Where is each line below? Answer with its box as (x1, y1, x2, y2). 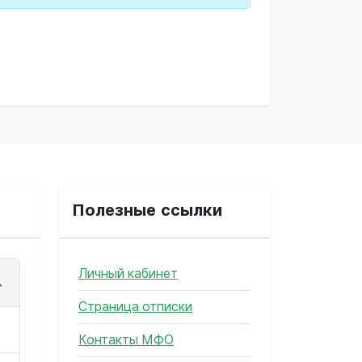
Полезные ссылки (72, 200, 222, 219)
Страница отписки (78, 299, 192, 314)
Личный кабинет (78, 266, 178, 280)
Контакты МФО (78, 332, 174, 347)
